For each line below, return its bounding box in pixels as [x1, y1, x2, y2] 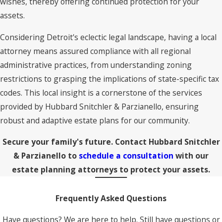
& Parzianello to [13, 150, 79, 162]
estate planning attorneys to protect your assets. [12, 164, 210, 175]
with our [173, 150, 209, 162]
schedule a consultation [79, 150, 173, 162]
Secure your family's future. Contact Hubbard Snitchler [2, 136, 220, 148]
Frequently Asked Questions [55, 192, 166, 204]
